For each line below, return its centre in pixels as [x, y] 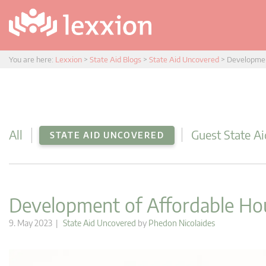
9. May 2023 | [36, 223]
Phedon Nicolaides [182, 223]
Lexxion [69, 59]
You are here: [32, 59]
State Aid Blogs [115, 59]
